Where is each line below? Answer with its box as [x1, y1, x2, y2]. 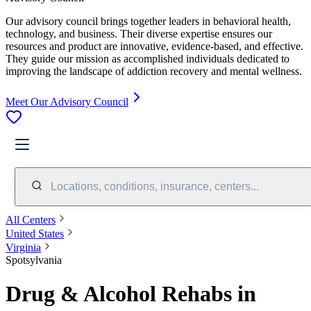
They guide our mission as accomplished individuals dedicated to [6, 52, 289, 65]
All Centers [6, 213, 56, 226]
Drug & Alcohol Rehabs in [6, 281, 256, 307]
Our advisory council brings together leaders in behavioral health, [6, 15, 291, 27]
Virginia [6, 241, 41, 253]
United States [6, 227, 64, 239]
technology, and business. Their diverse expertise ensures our [6, 27, 272, 40]
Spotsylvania [6, 253, 62, 266]
